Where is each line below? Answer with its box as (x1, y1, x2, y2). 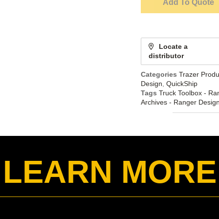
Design (140, 80, 162, 88)
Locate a (158, 43, 188, 51)
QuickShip (166, 80, 197, 88)
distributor (148, 52, 184, 60)
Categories (140, 70, 177, 79)
